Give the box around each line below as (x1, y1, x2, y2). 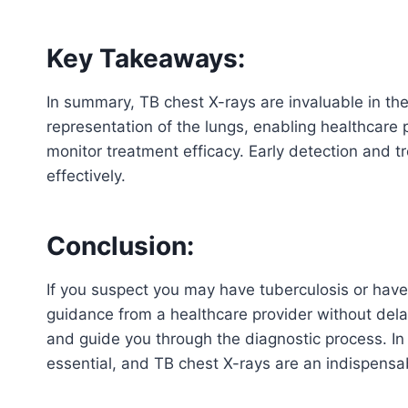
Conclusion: (46, 229, 194, 261)
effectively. (46, 166, 126, 185)
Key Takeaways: (46, 42, 245, 74)
